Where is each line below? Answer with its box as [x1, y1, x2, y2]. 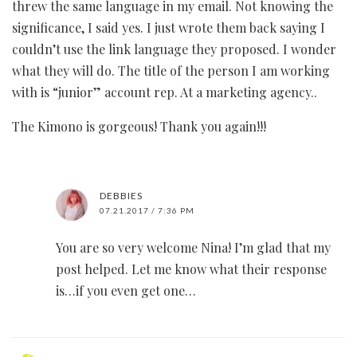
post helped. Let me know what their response [56, 261, 327, 278]
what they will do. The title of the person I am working [12, 62, 330, 80]
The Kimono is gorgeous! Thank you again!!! [12, 118, 266, 135]
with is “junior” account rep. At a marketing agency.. [12, 84, 317, 101]
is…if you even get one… [56, 282, 196, 300]
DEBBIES [100, 190, 143, 202]
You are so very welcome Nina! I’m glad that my [56, 239, 331, 257]
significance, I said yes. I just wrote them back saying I [12, 19, 325, 37]
